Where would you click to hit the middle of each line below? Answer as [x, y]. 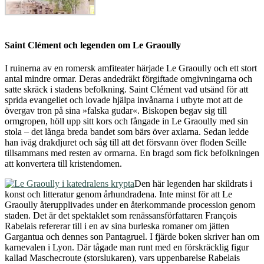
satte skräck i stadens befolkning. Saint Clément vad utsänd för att [126, 89]
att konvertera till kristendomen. [63, 163]
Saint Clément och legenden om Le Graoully [93, 45]
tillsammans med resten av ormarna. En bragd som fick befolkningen [132, 153]
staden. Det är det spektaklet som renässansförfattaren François [121, 215]
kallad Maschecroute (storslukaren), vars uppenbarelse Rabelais [122, 258]
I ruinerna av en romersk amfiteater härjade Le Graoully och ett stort [131, 68]
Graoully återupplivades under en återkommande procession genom [130, 204]
